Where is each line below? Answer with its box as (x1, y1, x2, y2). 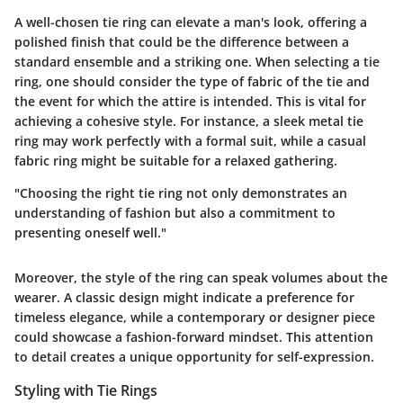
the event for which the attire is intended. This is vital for (14, 92, 366, 110)
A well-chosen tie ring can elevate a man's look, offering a (14, 13, 367, 31)
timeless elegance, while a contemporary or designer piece (14, 308, 375, 326)
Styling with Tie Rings (14, 380, 157, 400)
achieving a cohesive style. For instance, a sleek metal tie (14, 112, 363, 130)
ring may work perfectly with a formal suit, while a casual (14, 131, 366, 149)
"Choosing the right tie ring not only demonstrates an (14, 184, 347, 201)
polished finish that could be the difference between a (14, 32, 349, 50)
